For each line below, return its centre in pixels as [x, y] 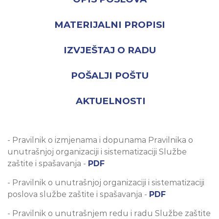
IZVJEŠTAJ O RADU [109, 50]
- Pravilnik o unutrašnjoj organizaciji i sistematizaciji [106, 183]
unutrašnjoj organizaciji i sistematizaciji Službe [97, 152]
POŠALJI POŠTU [109, 76]
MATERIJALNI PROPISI [109, 25]
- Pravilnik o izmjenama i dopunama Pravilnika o [100, 140]
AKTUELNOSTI [110, 101]
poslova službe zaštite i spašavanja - [78, 195]
